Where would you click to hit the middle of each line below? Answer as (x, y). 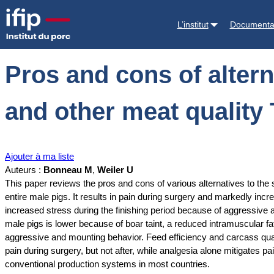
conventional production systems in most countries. (107, 264)
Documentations (69, 16)
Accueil (20, 16)
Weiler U (115, 170)
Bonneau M (68, 170)
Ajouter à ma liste (39, 157)
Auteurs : (24, 170)
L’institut (193, 24)
